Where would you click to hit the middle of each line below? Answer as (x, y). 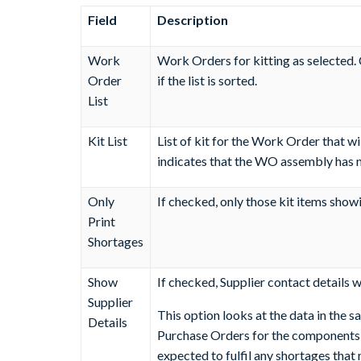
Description (192, 20)
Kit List (107, 141)
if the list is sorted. (207, 81)
